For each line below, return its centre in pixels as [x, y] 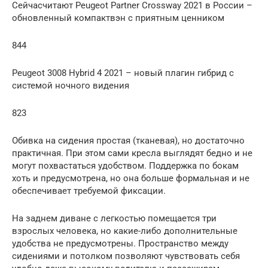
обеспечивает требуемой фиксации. [89, 191]
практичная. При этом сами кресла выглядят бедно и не [132, 153]
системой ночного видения [71, 85]
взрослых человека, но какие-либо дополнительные [125, 231]
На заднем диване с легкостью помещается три [114, 218]
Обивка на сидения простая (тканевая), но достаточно [128, 140]
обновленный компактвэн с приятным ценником [118, 18]
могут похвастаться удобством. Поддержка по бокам [125, 165]
